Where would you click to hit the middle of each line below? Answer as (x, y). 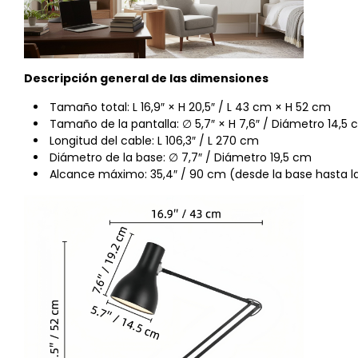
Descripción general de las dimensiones (146, 78)
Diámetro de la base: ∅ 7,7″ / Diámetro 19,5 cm (181, 157)
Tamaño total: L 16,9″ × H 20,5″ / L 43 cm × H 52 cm (190, 107)
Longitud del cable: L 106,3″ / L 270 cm (154, 141)
